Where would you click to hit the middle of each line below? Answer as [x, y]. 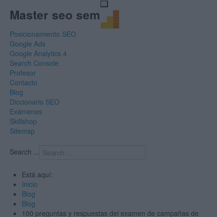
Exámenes [26, 111]
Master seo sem [55, 15]
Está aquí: [37, 174]
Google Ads [28, 44]
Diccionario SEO [35, 102]
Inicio [30, 184]
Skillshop [23, 121]
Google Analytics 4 [38, 53]
